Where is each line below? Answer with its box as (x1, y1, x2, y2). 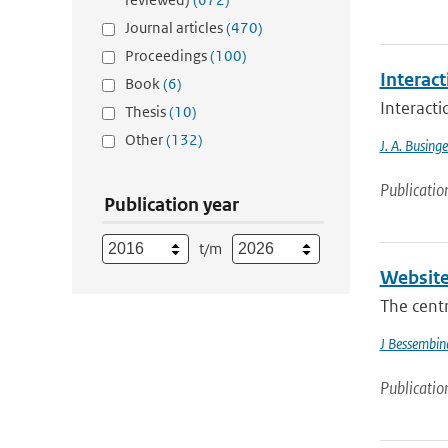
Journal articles (125, 18, 226, 37)
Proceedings (125, 46, 210, 65)
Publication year (104, 193, 239, 216)
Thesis (125, 102, 169, 121)
